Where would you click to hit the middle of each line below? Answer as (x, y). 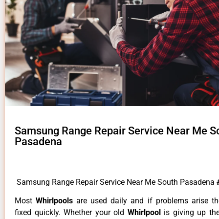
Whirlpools (56, 200)
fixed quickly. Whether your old (71, 212)
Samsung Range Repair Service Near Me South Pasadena (116, 182)
